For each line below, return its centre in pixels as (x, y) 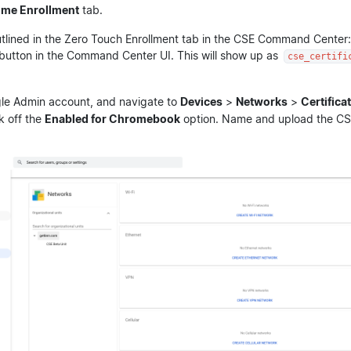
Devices (201, 101)
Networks (262, 101)
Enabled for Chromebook (112, 118)
